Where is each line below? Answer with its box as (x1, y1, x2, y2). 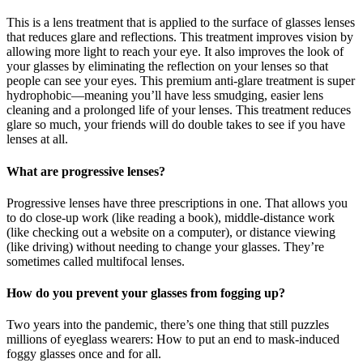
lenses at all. (6, 132, 68, 147)
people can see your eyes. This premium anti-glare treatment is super (6, 74, 355, 88)
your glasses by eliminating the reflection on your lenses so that (6, 59, 328, 74)
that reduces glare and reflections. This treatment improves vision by (6, 30, 353, 45)
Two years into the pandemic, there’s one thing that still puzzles (6, 318, 329, 332)
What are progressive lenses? (6, 164, 165, 178)
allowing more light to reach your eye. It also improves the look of (6, 45, 344, 59)
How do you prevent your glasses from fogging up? (6, 286, 285, 301)
